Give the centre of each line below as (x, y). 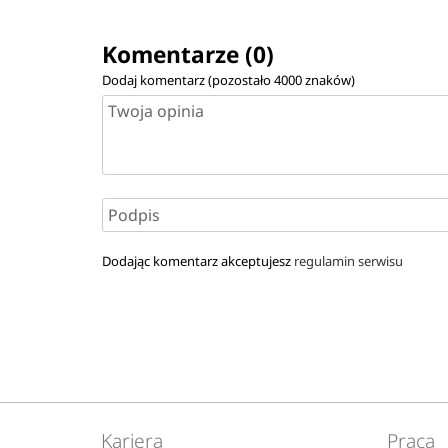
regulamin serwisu (349, 260)
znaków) (329, 79)
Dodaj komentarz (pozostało (188, 79)
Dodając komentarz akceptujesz (198, 260)
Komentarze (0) (188, 54)
